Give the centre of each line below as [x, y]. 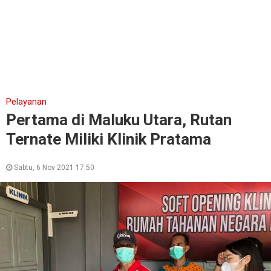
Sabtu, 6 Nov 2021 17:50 [53, 168]
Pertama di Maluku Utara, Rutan [119, 120]
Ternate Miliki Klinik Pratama [109, 139]
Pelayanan [26, 102]
